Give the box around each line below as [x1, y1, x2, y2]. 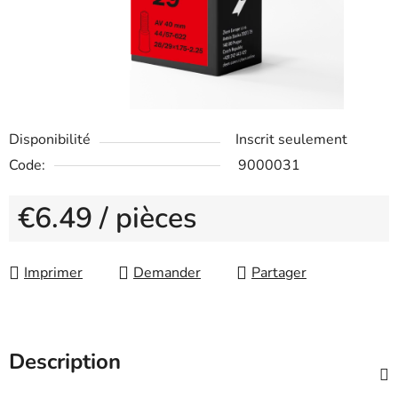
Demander [133, 263, 201, 283]
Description [9, 347, 121, 377]
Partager [251, 263, 306, 283]
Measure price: [17, 236, 111, 257]
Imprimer [24, 263, 83, 283]
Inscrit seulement [235, 130, 347, 150]
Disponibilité [9, 130, 91, 150]
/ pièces [99, 199, 196, 238]
